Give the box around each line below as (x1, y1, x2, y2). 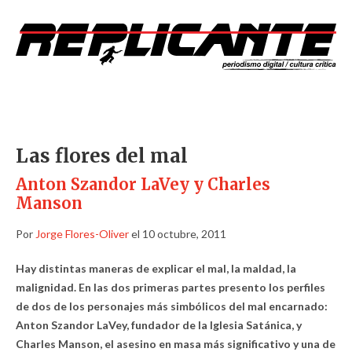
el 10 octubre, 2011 (129, 227, 226, 240)
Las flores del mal (16, 144, 188, 168)
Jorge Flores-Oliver (35, 227, 129, 240)
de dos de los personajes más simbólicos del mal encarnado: (16, 299, 328, 313)
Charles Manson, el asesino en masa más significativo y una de (16, 337, 335, 350)
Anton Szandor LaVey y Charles (16, 174, 270, 194)
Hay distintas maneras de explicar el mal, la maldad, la (16, 262, 296, 275)
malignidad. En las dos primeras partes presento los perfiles (16, 280, 325, 294)
